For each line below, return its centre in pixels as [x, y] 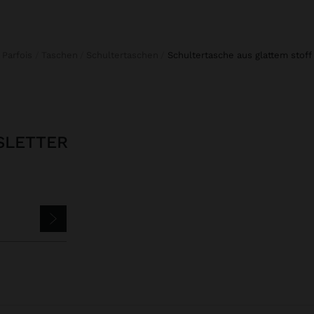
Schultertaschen [125, 55]
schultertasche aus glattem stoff [242, 55]
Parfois [20, 55]
